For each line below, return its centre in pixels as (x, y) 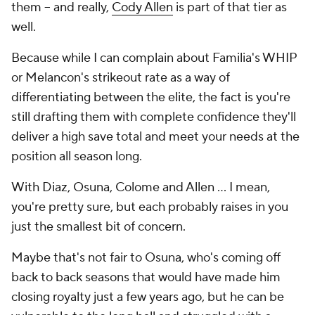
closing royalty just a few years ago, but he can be (148, 297)
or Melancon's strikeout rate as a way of (121, 77)
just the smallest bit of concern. (98, 226)
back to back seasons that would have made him (146, 277)
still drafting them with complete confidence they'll (154, 117)
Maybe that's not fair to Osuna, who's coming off (146, 257)
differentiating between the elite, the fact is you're (151, 97)
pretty (66, 207)
